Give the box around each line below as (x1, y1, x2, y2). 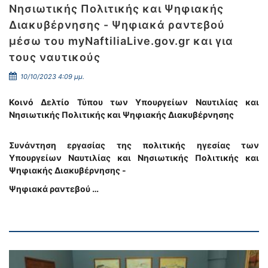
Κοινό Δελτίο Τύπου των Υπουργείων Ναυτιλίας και (9, 97, 259, 107)
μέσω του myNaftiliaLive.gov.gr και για (9, 35, 233, 47)
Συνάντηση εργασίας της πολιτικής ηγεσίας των (9, 140, 259, 150)
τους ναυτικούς (9, 51, 100, 63)
